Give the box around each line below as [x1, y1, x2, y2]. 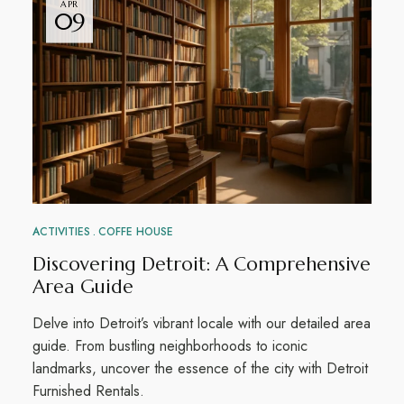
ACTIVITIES [32, 223, 90, 240]
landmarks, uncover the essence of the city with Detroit [32, 357, 368, 379]
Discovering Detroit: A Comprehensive [32, 252, 371, 276]
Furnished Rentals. [32, 380, 144, 401]
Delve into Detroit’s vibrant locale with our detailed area [32, 312, 371, 334]
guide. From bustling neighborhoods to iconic [32, 335, 308, 356]
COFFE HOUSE [97, 223, 173, 240]
